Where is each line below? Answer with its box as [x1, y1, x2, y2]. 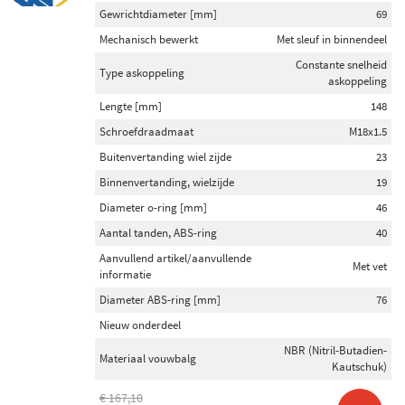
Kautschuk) [332, 359, 387, 374]
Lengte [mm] [99, 99, 162, 114]
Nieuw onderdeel [99, 317, 181, 333]
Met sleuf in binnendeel [277, 32, 387, 47]
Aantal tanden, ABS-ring [99, 225, 217, 240]
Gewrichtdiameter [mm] [99, 6, 217, 22]
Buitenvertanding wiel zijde [99, 149, 231, 165]
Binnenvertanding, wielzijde [99, 174, 234, 190]
